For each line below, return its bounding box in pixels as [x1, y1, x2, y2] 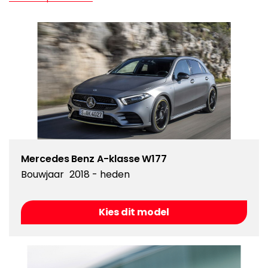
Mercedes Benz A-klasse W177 [21, 152, 167, 166]
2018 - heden [69, 167, 130, 182]
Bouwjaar [21, 167, 64, 182]
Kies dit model [98, 205, 170, 220]
